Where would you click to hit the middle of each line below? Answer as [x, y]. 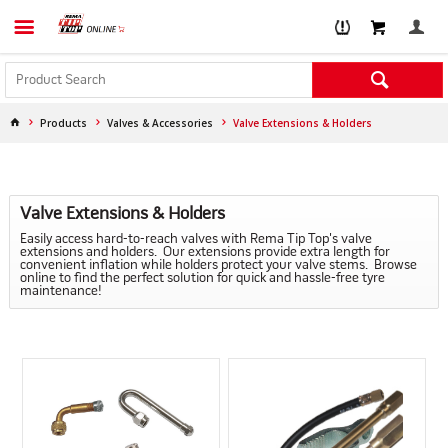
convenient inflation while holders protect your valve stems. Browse [218, 265]
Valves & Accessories [160, 123]
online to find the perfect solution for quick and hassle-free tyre [202, 278]
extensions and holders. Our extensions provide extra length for [204, 252]
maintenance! [60, 291]
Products [63, 123]
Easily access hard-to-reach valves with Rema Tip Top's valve [195, 239]
